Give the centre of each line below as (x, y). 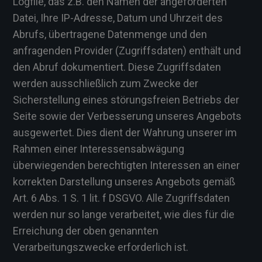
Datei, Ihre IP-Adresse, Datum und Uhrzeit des (118, 18)
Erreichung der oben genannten (86, 231)
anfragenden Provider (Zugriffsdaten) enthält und (127, 51)
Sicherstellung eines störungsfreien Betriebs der (126, 100)
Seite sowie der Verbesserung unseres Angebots (127, 116)
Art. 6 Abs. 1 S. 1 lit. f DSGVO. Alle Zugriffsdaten (121, 198)
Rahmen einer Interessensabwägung (99, 149)
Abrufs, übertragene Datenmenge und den (110, 34)
